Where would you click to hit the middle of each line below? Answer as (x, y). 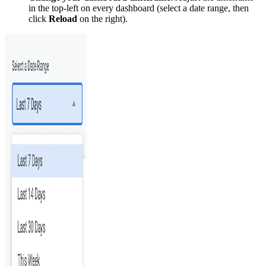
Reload (63, 19)
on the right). (102, 19)
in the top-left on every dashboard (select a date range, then (139, 8)
